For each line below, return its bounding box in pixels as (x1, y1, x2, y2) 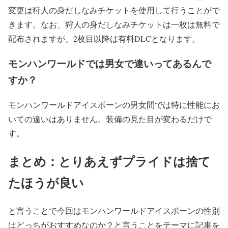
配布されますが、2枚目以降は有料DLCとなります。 (8, 33, 200, 44)
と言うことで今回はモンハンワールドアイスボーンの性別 (8, 205, 220, 216)
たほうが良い (8, 173, 84, 191)
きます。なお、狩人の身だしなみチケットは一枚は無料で (8, 19, 220, 30)
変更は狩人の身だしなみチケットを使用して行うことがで (8, 5, 220, 16)
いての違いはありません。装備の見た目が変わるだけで (8, 113, 212, 124)
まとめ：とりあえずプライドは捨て (8, 152, 211, 170)
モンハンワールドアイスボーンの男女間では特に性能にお (8, 99, 220, 110)
